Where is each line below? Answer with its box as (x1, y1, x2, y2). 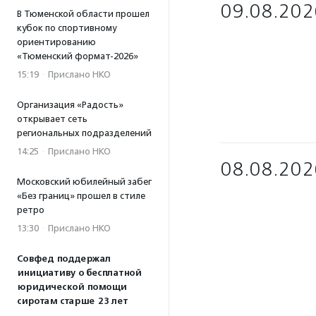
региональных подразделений (17, 128, 152, 138)
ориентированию (17, 37, 96, 47)
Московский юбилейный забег (17, 176, 152, 187)
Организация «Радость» (17, 99, 123, 110)
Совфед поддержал (17, 253, 111, 265)
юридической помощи (17, 281, 126, 293)
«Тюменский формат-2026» (17, 51, 138, 61)
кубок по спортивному (17, 23, 116, 33)
